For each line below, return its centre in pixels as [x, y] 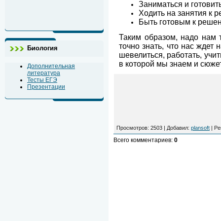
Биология [42, 48]
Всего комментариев [142, 140]
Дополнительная [51, 66]
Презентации [46, 87]
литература [44, 73]
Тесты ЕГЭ [42, 80]
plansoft [200, 128]
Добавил [177, 128]
